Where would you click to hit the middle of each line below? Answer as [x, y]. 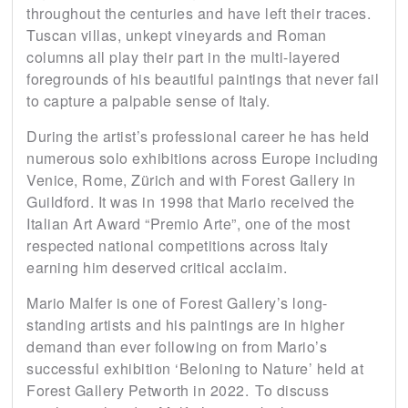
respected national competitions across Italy [177, 246]
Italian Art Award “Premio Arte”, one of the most [188, 224]
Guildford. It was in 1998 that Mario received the [191, 202]
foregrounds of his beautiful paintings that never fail [203, 79]
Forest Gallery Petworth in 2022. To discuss [178, 391]
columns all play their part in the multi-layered [183, 57]
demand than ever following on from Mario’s [177, 347]
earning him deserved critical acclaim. [157, 268]
